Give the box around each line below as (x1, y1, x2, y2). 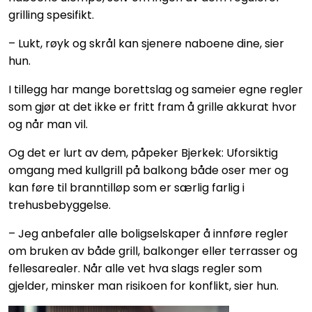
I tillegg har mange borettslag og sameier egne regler (8, 81, 303, 98)
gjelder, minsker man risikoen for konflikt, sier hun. (8, 278, 279, 295)
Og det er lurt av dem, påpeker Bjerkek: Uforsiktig (8, 145, 278, 162)
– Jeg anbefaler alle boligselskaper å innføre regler (8, 226, 288, 242)
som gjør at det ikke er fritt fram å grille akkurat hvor (8, 99, 297, 116)
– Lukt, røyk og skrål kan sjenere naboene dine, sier (8, 36, 284, 52)
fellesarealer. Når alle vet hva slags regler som (8, 260, 262, 277)
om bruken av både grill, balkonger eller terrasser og (8, 243, 297, 260)
